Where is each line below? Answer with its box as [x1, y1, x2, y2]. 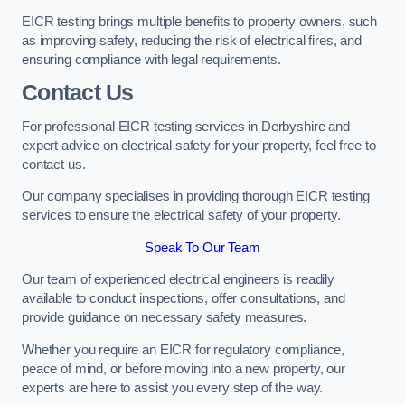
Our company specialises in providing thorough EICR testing [22, 189, 370, 204]
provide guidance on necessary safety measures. [22, 310, 307, 325]
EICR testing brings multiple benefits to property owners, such [22, 14, 377, 29]
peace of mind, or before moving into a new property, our [22, 361, 345, 376]
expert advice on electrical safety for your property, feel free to [22, 137, 376, 153]
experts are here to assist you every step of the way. [22, 380, 324, 395]
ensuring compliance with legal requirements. [22, 52, 281, 67]
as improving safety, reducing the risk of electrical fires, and [22, 33, 362, 48]
